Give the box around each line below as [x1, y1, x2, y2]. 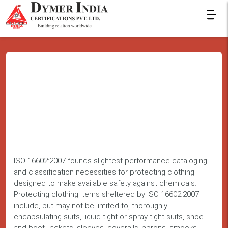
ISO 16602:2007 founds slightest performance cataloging [14, 156, 207, 166]
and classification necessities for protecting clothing [14, 167, 194, 177]
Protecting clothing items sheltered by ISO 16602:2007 [14, 190, 199, 199]
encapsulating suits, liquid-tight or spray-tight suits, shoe [14, 212, 204, 222]
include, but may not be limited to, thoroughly [14, 201, 167, 211]
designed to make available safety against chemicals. [14, 179, 196, 188]
